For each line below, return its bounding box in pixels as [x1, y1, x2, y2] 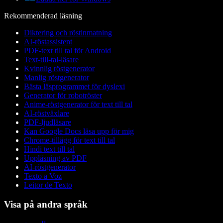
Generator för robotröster [24, 91, 102, 100]
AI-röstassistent [24, 37, 72, 46]
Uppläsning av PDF [24, 154, 87, 163]
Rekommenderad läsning [4, 11, 82, 20]
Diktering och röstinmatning [24, 28, 112, 37]
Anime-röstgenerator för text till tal [24, 100, 132, 109]
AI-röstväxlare [24, 109, 69, 118]
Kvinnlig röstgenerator [24, 64, 95, 73]
